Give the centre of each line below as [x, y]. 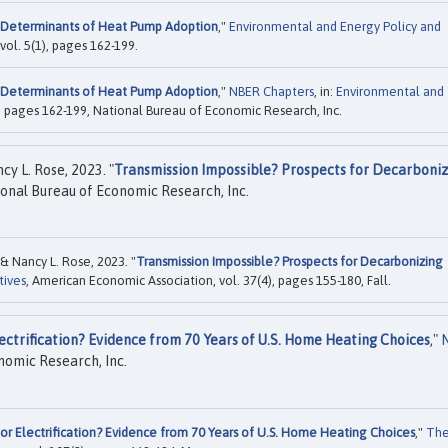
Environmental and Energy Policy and [335, 26]
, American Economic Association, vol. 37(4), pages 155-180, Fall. [208, 281]
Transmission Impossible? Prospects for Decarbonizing [289, 262]
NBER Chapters [271, 91]
